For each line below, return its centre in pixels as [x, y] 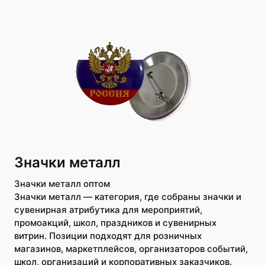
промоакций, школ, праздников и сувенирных [115, 223]
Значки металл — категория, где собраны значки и [128, 197]
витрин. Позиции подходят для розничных [108, 236]
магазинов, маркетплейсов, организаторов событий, [131, 249]
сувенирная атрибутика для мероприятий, [108, 210]
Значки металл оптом [62, 184]
